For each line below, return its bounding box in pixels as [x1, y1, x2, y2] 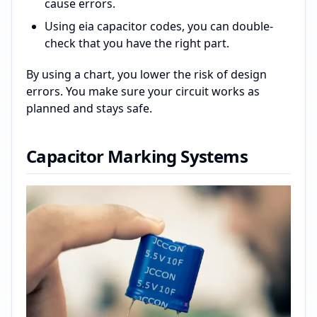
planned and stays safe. [26, 100, 152, 117]
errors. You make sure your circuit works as [26, 83, 260, 100]
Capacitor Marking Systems [26, 144, 248, 168]
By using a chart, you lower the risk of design [26, 67, 267, 83]
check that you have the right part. [45, 35, 229, 52]
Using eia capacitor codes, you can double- [45, 18, 273, 35]
